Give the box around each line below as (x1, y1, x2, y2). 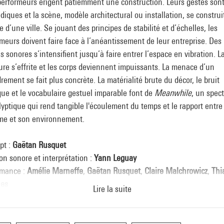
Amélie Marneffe (27, 165, 83, 176)
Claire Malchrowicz (144, 165, 207, 176)
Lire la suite (92, 183, 131, 194)
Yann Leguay (94, 152, 136, 163)
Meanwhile (154, 87, 191, 98)
